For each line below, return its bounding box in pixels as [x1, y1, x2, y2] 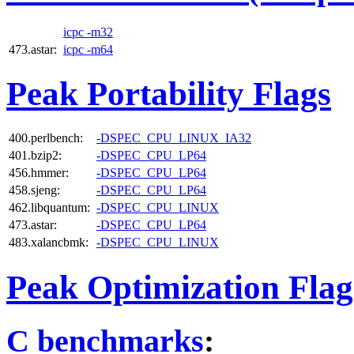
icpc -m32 [63, 24, 113, 39]
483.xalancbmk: [9, 235, 88, 250]
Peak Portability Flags [6, 75, 331, 113]
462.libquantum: [9, 201, 90, 215]
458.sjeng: [9, 183, 60, 198]
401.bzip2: [9, 149, 62, 163]
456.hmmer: [9, 166, 69, 180]
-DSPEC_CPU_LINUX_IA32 [96, 131, 251, 145]
